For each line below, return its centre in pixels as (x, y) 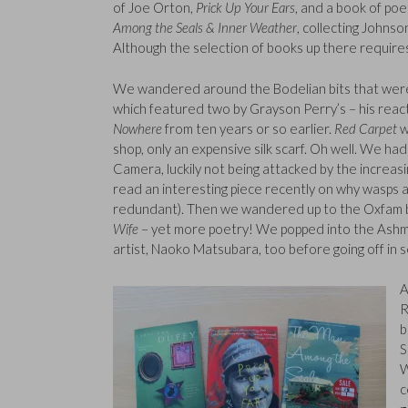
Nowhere (138, 128)
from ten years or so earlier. (248, 128)
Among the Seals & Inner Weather (205, 28)
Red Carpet (366, 128)
